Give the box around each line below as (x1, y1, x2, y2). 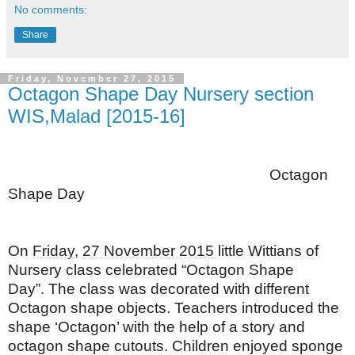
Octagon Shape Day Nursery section (8, 83, 314, 105)
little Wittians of (214, 242, 319, 259)
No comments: (14, 3, 87, 16)
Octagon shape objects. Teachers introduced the (8, 299, 339, 316)
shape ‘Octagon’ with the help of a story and (8, 318, 305, 335)
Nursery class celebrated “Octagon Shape (8, 261, 294, 278)
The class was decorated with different (48, 280, 309, 297)
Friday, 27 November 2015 (32, 242, 214, 259)
